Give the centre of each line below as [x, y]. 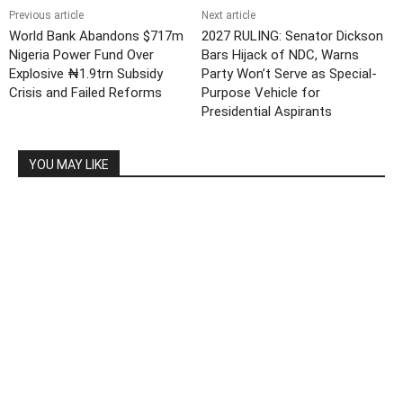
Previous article [46, 16]
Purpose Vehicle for [260, 93]
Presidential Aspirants [266, 112]
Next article [228, 16]
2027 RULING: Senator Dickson [292, 36]
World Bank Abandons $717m [96, 36]
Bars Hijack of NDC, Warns [280, 55]
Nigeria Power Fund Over [81, 55]
